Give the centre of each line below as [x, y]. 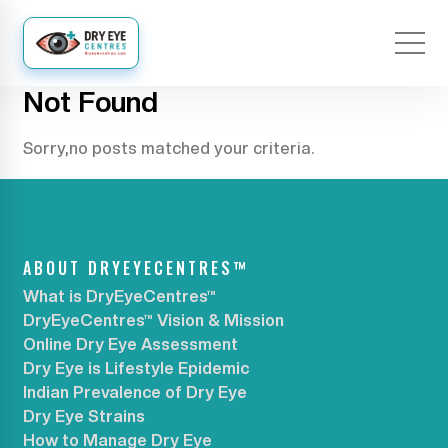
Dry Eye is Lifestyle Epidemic [136, 369]
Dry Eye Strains [84, 417]
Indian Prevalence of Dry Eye [135, 393]
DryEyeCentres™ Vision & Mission [154, 321]
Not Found [91, 102]
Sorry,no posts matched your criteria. [169, 149]
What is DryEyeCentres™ [120, 297]
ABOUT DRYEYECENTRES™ [136, 268]
